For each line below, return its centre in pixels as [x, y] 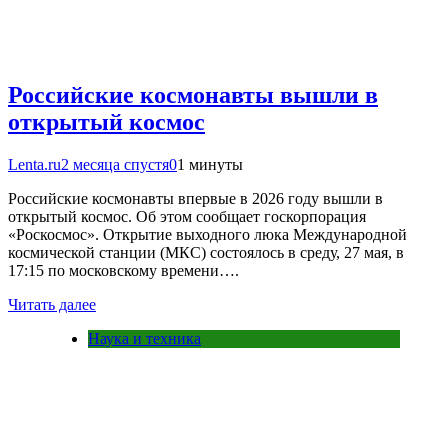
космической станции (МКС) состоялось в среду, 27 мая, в [206, 253]
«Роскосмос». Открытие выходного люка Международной [207, 235]
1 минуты [210, 165]
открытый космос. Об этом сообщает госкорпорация [187, 217]
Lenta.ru [34, 165]
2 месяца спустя [115, 165]
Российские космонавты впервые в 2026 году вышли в [195, 199]
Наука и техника [144, 339]
